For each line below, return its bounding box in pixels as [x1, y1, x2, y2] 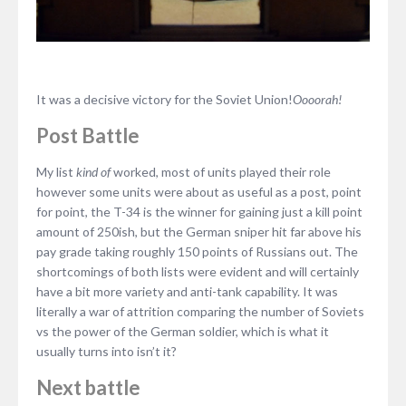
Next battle [36, 374, 140, 400]
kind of [76, 163, 111, 179]
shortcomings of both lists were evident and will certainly [36, 263, 359, 279]
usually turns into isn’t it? [36, 343, 177, 359]
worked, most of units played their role [111, 163, 331, 179]
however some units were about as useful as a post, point [36, 183, 362, 199]
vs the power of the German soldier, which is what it [36, 323, 329, 339]
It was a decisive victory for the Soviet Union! [36, 91, 293, 107]
